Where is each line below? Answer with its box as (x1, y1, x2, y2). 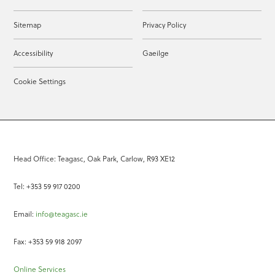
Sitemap (14, 20, 42, 31)
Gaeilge (142, 48, 169, 59)
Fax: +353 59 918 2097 (14, 236, 82, 247)
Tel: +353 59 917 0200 (14, 181, 81, 192)
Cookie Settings (14, 76, 66, 87)
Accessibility (14, 48, 53, 59)
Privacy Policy (142, 20, 186, 31)
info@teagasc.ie (36, 209, 88, 220)
